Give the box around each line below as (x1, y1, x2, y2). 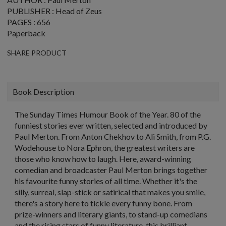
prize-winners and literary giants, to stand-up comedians (15, 209, 207, 219)
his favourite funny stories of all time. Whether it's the (15, 176, 197, 186)
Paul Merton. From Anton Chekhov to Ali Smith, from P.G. (15, 132, 211, 141)
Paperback (7, 28, 45, 38)
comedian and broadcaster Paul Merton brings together (15, 165, 207, 175)
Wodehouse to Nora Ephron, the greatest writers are (15, 143, 195, 152)
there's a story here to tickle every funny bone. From (15, 198, 192, 208)
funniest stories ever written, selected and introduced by (15, 121, 207, 130)
